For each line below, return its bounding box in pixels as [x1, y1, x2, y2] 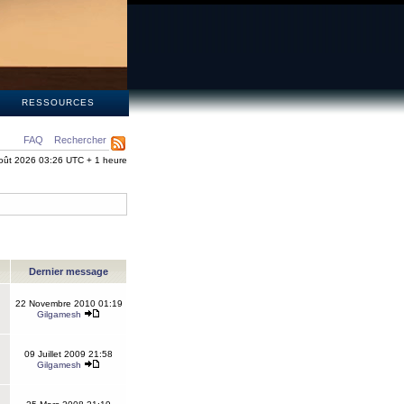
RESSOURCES [21, 97, 95, 107]
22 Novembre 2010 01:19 [14, 298, 123, 308]
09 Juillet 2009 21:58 [24, 349, 113, 359]
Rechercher [54, 134, 106, 145]
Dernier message [26, 266, 111, 277]
